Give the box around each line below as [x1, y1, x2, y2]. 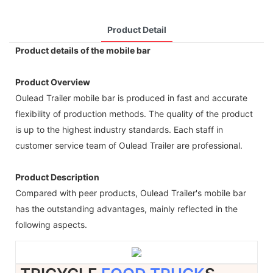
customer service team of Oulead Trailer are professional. [15, 140, 243, 151]
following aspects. [15, 219, 87, 230]
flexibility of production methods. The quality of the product [15, 108, 253, 119]
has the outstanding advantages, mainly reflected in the [15, 203, 238, 214]
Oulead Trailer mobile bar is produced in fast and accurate [15, 92, 247, 103]
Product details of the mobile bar [15, 44, 151, 55]
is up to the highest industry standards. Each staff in [15, 124, 223, 135]
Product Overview [15, 76, 90, 87]
